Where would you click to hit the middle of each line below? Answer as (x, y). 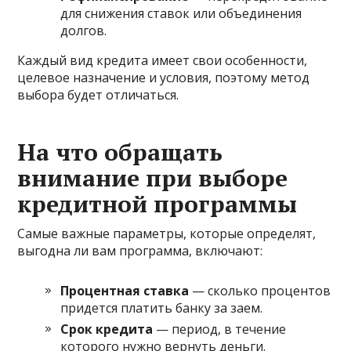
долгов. (84, 30)
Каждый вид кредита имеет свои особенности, (163, 60)
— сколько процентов (260, 290)
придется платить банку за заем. (162, 308)
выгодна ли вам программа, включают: (140, 250)
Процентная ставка (125, 290)
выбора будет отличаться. (98, 94)
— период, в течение (220, 329)
